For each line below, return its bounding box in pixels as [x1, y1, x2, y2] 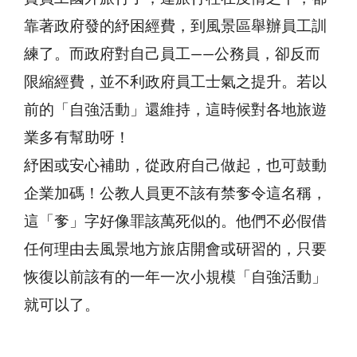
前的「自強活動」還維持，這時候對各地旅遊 [24, 102, 327, 118]
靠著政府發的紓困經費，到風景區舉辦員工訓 [24, 18, 327, 34]
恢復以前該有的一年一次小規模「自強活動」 [24, 269, 327, 285]
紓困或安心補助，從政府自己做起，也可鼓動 [24, 158, 327, 174]
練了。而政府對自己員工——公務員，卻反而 [24, 46, 320, 62]
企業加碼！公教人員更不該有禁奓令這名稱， [24, 186, 327, 202]
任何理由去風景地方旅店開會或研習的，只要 [24, 241, 327, 257]
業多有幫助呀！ [24, 130, 130, 146]
